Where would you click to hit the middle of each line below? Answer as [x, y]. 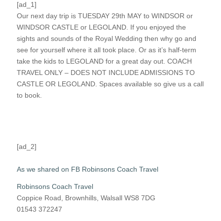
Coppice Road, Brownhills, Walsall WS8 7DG [86, 198]
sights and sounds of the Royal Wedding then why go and [106, 38]
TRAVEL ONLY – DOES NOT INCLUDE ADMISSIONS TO [106, 72]
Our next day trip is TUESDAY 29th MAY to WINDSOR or [105, 16]
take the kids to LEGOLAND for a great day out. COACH [104, 61]
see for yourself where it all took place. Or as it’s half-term [106, 50]
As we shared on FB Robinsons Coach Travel [87, 169]
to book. [29, 95]
